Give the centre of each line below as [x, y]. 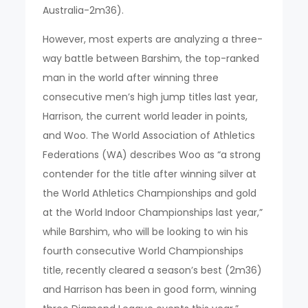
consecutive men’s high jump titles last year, [151, 97]
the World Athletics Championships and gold [150, 193]
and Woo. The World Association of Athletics [149, 135]
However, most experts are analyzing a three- [153, 39]
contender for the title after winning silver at [150, 174]
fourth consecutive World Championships [143, 251]
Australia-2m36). [84, 10]
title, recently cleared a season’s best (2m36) [153, 270]
